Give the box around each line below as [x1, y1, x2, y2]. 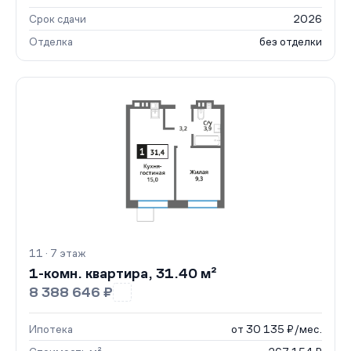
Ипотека [29, 323, 73, 335]
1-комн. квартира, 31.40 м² [29, 266, 217, 281]
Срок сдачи [29, 13, 86, 25]
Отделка [29, 35, 73, 48]
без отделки [259, 35, 322, 48]
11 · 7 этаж [29, 247, 85, 259]
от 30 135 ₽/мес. [231, 323, 322, 335]
